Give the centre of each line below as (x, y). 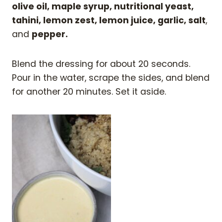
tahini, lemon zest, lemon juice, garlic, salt (109, 21)
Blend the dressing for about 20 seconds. (101, 64)
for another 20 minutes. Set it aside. (90, 92)
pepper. (50, 34)
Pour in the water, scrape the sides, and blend (111, 78)
